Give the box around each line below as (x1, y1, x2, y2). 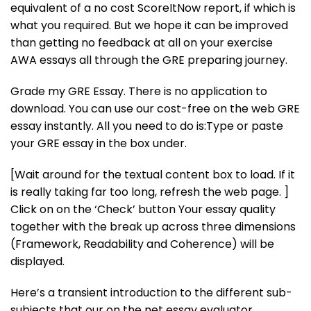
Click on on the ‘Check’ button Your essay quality (10, 201, 276, 217)
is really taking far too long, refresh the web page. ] (10, 183, 289, 200)
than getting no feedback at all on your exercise (10, 34, 273, 51)
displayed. (10, 253, 65, 269)
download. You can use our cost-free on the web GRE (10, 100, 300, 117)
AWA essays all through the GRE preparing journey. (10, 51, 287, 68)
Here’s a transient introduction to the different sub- (10, 284, 292, 301)
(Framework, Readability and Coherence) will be (10, 235, 274, 252)
